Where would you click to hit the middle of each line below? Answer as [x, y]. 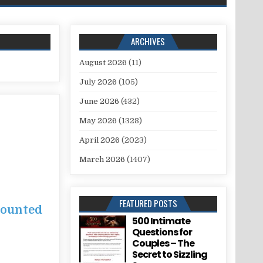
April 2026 [99, 140]
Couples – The [163, 244]
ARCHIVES [148, 41]
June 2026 [99, 102]
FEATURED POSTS [148, 203]
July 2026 [98, 82]
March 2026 [102, 160]
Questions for [162, 232]
